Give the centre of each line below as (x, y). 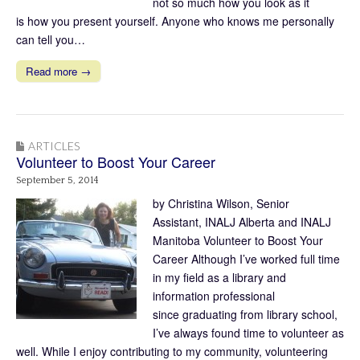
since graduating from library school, (245, 315)
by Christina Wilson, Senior (221, 204)
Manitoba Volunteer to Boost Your (238, 241)
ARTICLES (54, 146)
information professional (214, 296)
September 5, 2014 (57, 181)
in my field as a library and (219, 278)
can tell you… (51, 40)
